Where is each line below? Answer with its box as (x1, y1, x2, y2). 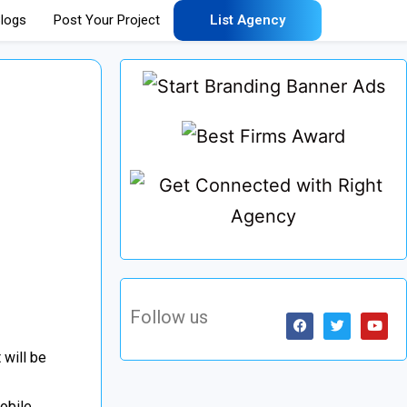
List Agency (209, 12, 285, 28)
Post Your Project (53, 12, 160, 28)
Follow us (130, 306, 208, 329)
